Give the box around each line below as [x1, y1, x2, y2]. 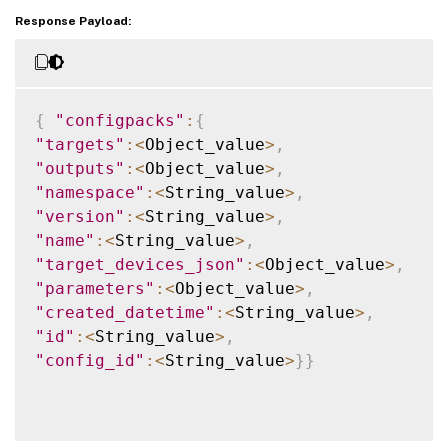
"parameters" [35, 278, 155, 298]
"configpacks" [55, 110, 185, 130]
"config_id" [35, 350, 145, 370]
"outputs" [35, 158, 125, 178]
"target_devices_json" [35, 254, 245, 274]
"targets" [35, 134, 125, 154]
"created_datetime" [35, 302, 215, 322]
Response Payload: [15, 13, 131, 28]
